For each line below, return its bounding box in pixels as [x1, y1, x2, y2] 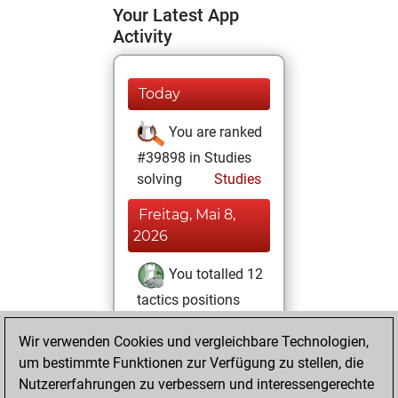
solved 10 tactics [137, 341, 243, 358]
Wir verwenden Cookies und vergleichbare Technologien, [19, 333, 369, 350]
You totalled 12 [165, 266, 263, 283]
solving [137, 171, 182, 187]
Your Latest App [113, 4, 239, 26]
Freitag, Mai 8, [139, 206, 235, 223]
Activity [113, 26, 172, 47]
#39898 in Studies [137, 149, 251, 166]
